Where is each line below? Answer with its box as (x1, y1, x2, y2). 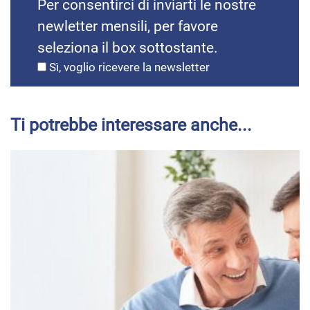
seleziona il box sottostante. (37, 39, 218, 57)
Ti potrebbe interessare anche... (10, 115, 252, 136)
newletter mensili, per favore (37, 18, 218, 35)
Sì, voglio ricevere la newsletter (46, 60, 210, 75)
